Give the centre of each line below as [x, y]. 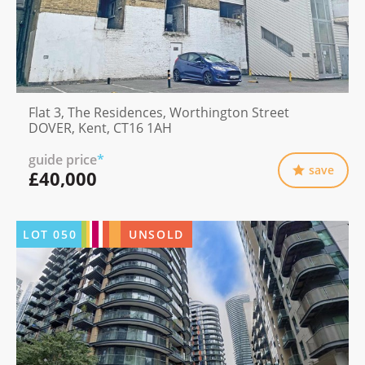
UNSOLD [156, 234]
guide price [63, 159]
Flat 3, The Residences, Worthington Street [159, 112]
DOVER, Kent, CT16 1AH [100, 128]
